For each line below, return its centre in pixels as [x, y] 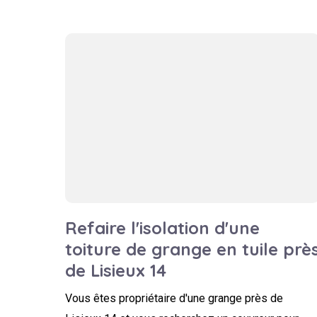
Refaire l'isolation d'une [162, 228]
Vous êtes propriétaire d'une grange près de [174, 298]
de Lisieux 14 [116, 270]
